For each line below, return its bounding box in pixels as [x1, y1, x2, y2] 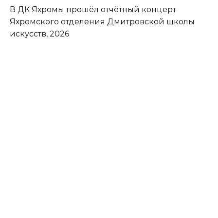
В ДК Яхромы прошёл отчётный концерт [10, 5, 176, 15]
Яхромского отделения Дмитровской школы [10, 17, 195, 27]
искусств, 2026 [10, 29, 69, 39]
